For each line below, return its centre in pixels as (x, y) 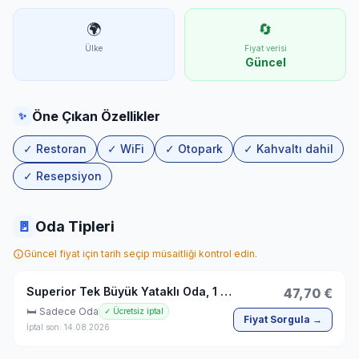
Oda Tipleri (75, 226)
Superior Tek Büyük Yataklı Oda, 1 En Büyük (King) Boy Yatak (226, 291)
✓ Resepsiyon (63, 176)
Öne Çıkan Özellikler (96, 116)
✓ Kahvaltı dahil (288, 149)
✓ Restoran (55, 149)
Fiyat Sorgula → (283, 319)
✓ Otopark (194, 149)
